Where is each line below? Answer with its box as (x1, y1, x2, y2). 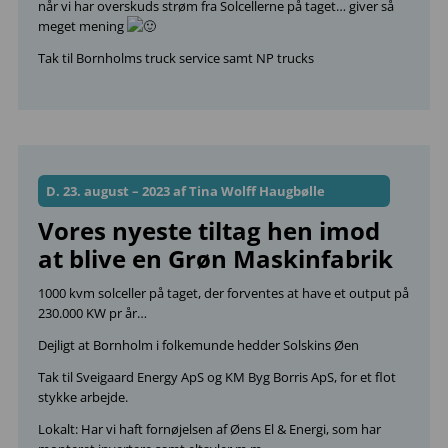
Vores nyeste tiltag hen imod (38, 214, 380, 247)
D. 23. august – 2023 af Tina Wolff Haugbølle (46, 182, 325, 200)
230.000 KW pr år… (38, 304, 147, 322)
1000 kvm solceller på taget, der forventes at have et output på (38, 284, 409, 302)
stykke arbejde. (38, 388, 128, 406)
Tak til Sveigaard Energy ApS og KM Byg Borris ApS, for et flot (38, 368, 396, 386)
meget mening (38, 17, 127, 35)
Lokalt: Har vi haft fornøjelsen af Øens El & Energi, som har (38, 420, 381, 438)
